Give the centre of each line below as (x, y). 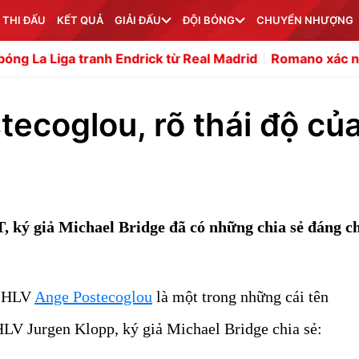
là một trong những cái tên (240, 296)
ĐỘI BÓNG (209, 20)
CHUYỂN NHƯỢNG (305, 20)
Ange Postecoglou (93, 296)
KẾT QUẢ (80, 20)
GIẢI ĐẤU (138, 20)
